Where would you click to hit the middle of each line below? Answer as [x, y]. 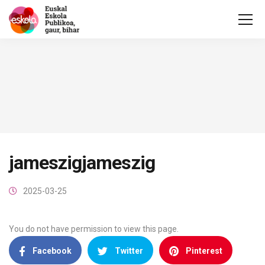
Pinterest [204, 251]
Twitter [129, 251]
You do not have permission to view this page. [94, 229]
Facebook [52, 251]
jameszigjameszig [82, 163]
